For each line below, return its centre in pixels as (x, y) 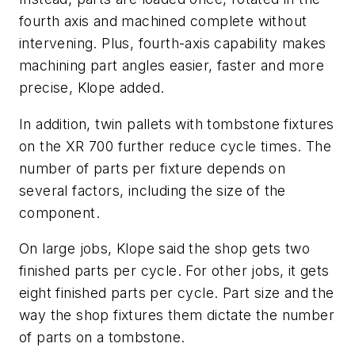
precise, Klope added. (92, 88)
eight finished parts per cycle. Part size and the (177, 293)
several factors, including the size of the (153, 190)
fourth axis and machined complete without (163, 21)
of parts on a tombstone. (102, 338)
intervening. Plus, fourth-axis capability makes (173, 44)
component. (60, 212)
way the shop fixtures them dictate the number (177, 315)
